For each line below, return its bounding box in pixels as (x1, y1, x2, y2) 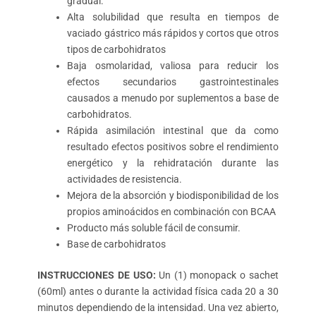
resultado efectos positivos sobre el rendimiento (67, 141, 279, 153)
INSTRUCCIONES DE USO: (37, 269, 159, 281)
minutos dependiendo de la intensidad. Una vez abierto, (37, 302, 279, 314)
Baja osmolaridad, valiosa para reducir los (67, 60, 279, 72)
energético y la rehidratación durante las (67, 157, 279, 169)
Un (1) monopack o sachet (159, 269, 279, 281)
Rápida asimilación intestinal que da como (67, 125, 279, 137)
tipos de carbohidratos (67, 44, 166, 56)
